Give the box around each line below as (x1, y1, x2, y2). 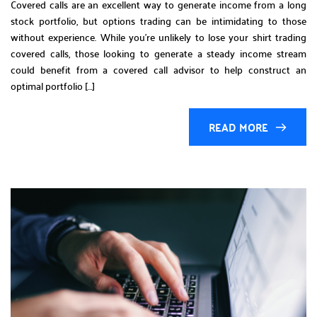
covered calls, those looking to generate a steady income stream (11, 44, 306, 63)
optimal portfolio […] (11, 76, 95, 96)
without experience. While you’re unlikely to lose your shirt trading (11, 28, 306, 47)
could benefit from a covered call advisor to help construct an (11, 60, 306, 79)
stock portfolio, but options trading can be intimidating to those (11, 11, 306, 30)
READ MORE (209, 117, 268, 138)
